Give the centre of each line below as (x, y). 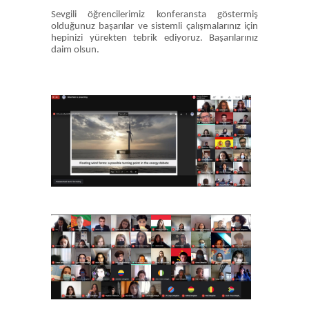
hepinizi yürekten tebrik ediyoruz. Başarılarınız (154, 38)
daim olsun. (75, 50)
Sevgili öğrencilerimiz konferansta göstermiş (154, 15)
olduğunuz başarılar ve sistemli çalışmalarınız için (154, 27)
